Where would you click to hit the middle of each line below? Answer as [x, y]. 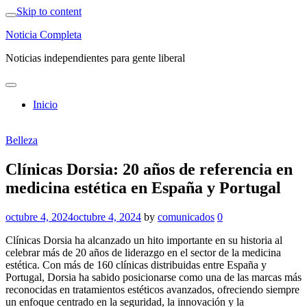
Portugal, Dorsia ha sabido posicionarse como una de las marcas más [153, 277]
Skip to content [49, 11]
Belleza [22, 140]
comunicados [186, 217]
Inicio [45, 105]
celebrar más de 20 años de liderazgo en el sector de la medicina [143, 252]
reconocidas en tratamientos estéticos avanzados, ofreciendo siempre [152, 289]
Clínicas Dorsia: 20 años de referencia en [149, 169]
